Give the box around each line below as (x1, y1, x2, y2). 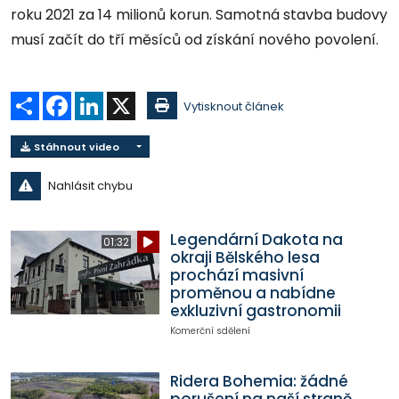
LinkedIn (103, 90, 150, 108)
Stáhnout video (31, 139, 119, 154)
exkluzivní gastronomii (169, 300, 341, 322)
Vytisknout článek (183, 98, 284, 116)
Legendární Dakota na (169, 229, 343, 251)
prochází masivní (169, 265, 304, 287)
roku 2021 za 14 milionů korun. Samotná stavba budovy (11, 4, 387, 26)
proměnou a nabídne (169, 282, 336, 305)
